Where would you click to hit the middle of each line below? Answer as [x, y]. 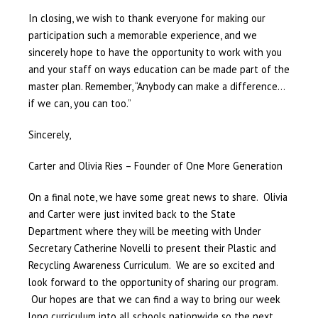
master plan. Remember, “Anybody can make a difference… [156, 87]
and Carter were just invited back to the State [132, 214]
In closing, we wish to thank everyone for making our [147, 18]
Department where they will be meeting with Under [144, 231]
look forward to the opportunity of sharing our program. [153, 283]
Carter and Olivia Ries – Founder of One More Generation [155, 166]
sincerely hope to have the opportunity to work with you [155, 53]
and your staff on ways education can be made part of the [159, 70]
